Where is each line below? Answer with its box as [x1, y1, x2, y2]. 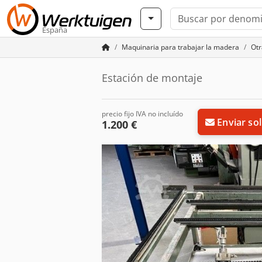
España [42, 25, 67, 35]
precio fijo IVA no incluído [102, 109, 183, 119]
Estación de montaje [102, 71, 202, 85]
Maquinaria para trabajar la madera [122, 42, 239, 52]
